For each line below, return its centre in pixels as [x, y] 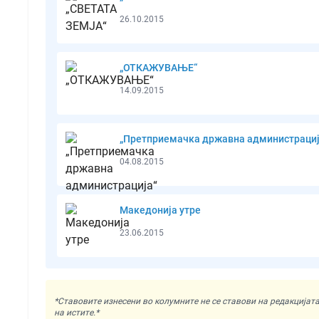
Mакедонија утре [160, 210]
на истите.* [77, 312]
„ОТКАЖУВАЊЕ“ [158, 67]
